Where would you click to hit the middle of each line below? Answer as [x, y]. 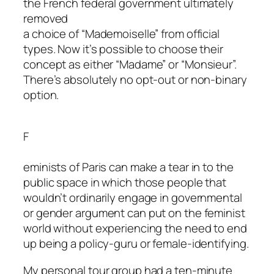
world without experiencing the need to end [135, 228]
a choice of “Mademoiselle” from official [121, 33]
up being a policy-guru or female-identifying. [136, 244]
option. [41, 94]
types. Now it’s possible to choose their [123, 49]
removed [46, 18]
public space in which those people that [125, 183]
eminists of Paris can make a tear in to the [128, 167]
